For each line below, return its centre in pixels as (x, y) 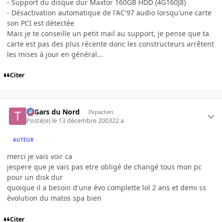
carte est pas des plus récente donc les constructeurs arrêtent (111, 44)
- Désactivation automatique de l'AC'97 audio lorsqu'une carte (109, 12)
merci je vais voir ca (40, 157)
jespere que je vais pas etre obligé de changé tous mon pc (104, 167)
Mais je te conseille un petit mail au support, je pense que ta (108, 33)
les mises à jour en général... (55, 54)
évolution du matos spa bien (54, 198)
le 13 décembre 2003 (82, 121)
